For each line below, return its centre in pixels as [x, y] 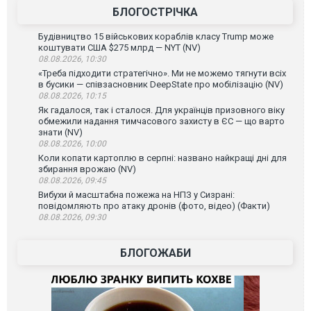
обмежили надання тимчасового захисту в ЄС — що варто [161, 121]
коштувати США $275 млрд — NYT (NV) [119, 47]
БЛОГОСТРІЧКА [155, 12]
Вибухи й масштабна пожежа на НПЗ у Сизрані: [136, 194]
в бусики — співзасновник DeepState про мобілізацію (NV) [161, 84]
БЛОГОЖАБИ [155, 253]
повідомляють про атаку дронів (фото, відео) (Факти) [154, 205]
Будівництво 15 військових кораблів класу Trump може [156, 36]
